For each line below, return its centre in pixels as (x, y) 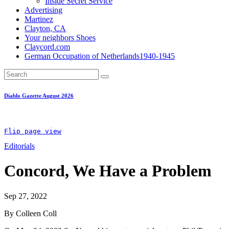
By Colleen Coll (30, 213)
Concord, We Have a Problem (108, 171)
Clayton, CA (45, 28)
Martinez (39, 19)
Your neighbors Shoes (60, 38)
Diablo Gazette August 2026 (39, 95)
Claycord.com (47, 47)
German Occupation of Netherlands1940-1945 (100, 56)
